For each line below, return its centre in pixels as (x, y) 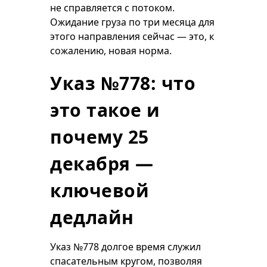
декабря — (102, 164)
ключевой (100, 190)
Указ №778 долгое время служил (125, 247)
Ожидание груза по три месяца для (132, 22)
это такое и (105, 110)
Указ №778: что (123, 83)
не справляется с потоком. (112, 8)
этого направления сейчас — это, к (132, 36)
